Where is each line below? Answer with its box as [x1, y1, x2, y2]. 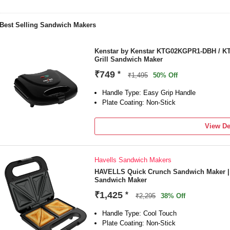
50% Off [153, 71, 178, 79]
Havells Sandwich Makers [94, 156, 171, 164]
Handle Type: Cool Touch [102, 209, 177, 217]
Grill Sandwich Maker [94, 55, 163, 63]
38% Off [161, 192, 185, 200]
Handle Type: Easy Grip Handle [102, 89, 196, 97]
